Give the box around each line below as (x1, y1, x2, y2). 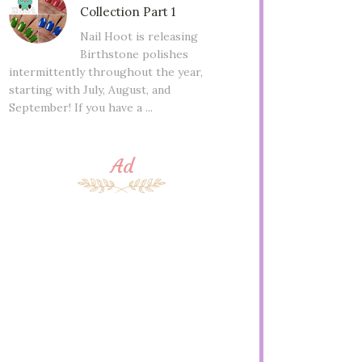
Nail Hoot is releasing (79, 28, 198, 44)
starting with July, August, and (9, 82, 170, 97)
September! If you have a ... (9, 99, 153, 115)
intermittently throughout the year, (9, 64, 203, 79)
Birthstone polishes (79, 46, 188, 61)
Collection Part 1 (79, 4, 175, 20)
